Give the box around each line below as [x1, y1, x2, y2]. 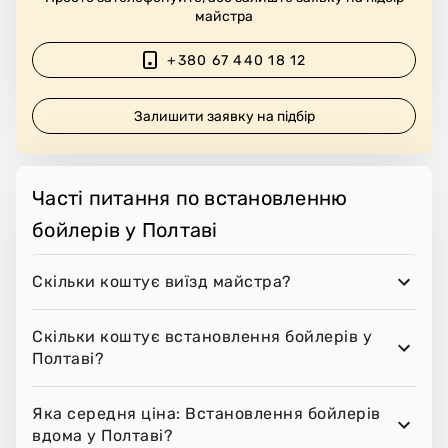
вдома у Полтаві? [32, 426, 173, 446]
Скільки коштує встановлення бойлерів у [32, 327, 372, 347]
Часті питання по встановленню [32, 186, 348, 211]
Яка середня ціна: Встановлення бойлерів [32, 404, 381, 424]
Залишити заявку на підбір [134, 107, 316, 125]
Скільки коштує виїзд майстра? [32, 272, 292, 292]
